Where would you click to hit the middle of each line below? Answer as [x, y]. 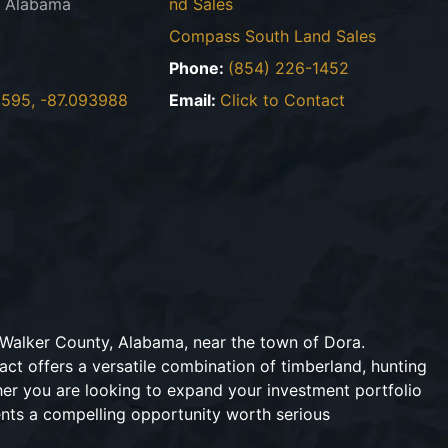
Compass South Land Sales [273, 36]
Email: [195, 100]
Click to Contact [283, 100]
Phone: [199, 68]
